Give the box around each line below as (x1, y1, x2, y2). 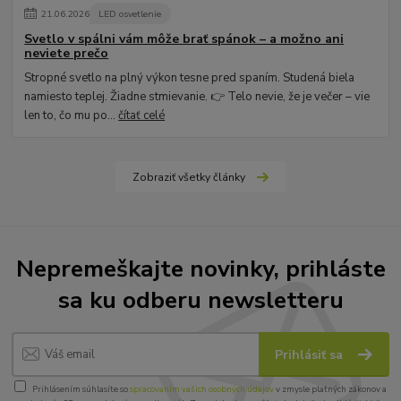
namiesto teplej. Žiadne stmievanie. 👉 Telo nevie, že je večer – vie (24, 88, 371, 105)
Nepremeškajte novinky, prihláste (15, 252, 386, 286)
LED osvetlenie (98, 6, 162, 21)
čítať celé (118, 107, 166, 124)
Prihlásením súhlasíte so (32, 383, 130, 396)
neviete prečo (24, 45, 109, 63)
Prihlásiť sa (275, 346, 347, 363)
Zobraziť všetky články (132, 170, 245, 185)
